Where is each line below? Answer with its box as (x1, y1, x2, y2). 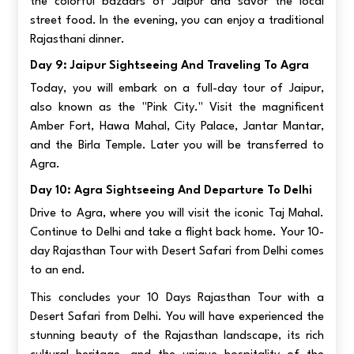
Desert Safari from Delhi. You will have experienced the (30, 311, 324, 323)
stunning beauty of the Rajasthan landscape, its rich (30, 330, 324, 342)
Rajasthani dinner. (30, 33, 126, 46)
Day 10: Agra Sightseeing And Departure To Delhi (30, 184, 313, 197)
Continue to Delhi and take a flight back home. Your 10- (30, 226, 324, 239)
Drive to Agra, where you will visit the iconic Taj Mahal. (30, 207, 324, 220)
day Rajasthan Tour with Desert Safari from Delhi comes (30, 245, 324, 258)
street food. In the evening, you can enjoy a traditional (30, 14, 324, 27)
